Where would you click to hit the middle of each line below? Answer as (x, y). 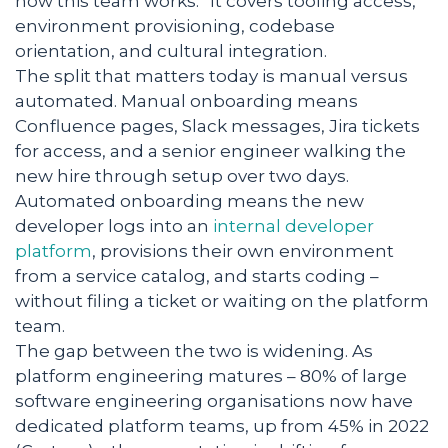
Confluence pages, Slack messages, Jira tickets (217, 126)
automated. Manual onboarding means (186, 101)
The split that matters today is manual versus (211, 76)
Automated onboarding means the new (189, 201)
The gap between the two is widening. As (194, 351)
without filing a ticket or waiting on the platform (222, 301)
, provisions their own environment (243, 251)
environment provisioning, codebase (175, 26)
